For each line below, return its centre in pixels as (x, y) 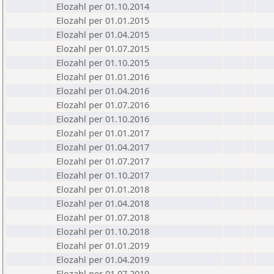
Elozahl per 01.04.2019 (103, 259)
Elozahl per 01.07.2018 (103, 217)
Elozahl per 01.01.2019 (103, 245)
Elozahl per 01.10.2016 (103, 119)
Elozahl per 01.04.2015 (103, 34)
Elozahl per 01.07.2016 (103, 105)
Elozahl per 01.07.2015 (103, 48)
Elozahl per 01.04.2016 (103, 91)
